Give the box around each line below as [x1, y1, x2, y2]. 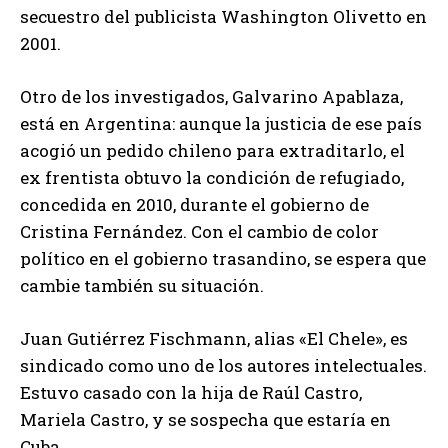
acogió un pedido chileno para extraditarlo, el [20, 138, 405, 162]
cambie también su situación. [20, 273, 264, 297]
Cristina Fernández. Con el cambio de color [20, 219, 379, 243]
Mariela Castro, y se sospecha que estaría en [20, 407, 391, 431]
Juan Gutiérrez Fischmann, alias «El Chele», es [20, 326, 408, 350]
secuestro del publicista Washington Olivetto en [20, 4, 427, 28]
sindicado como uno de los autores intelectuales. [20, 353, 427, 377]
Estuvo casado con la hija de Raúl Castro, [20, 380, 362, 404]
